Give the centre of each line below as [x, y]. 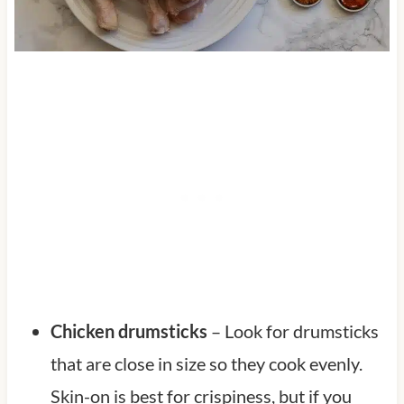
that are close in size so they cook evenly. [206, 363]
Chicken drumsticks [129, 331]
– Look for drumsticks [293, 331]
